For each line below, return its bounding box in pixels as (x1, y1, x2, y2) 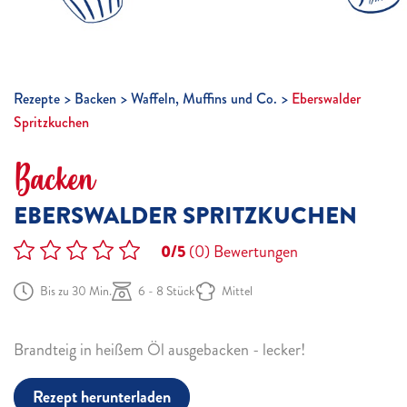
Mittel (222, 283, 253, 300)
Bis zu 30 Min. (40, 283, 112, 300)
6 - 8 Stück (138, 283, 194, 300)
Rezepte (14, 88, 60, 109)
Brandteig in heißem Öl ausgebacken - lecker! (14, 338, 305, 362)
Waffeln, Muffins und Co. (131, 88, 277, 109)
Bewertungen (210, 240, 298, 263)
